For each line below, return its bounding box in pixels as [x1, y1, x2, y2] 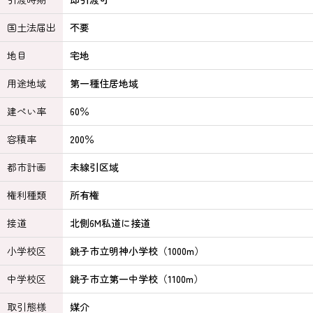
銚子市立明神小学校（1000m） [70, 244, 204, 258]
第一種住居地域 [70, 76, 138, 90]
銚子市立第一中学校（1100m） [70, 272, 203, 286]
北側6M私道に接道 [70, 216, 150, 230]
